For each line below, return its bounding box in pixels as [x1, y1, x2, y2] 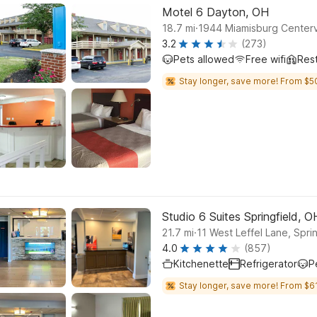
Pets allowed [173, 53, 234, 65]
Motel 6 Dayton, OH [162, 5, 269, 19]
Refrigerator [240, 258, 297, 270]
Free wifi [246, 53, 286, 65]
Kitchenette [173, 258, 229, 270]
